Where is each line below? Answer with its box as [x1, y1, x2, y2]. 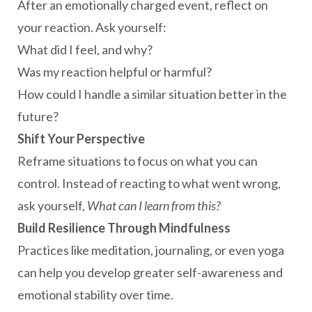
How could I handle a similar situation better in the [17, 86, 287, 102]
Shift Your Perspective [17, 131, 145, 146]
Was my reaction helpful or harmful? [17, 64, 212, 79]
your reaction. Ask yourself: [17, 19, 166, 35]
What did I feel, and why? [17, 42, 153, 57]
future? [17, 109, 58, 124]
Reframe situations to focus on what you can [17, 153, 258, 169]
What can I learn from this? [87, 198, 221, 213]
